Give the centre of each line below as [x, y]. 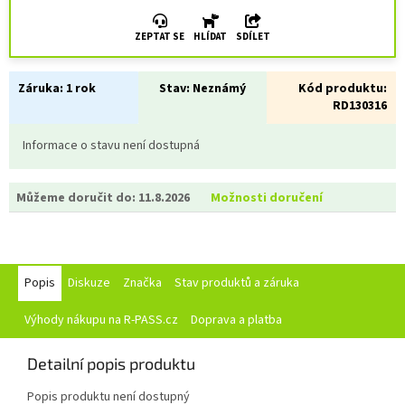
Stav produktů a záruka [237, 283]
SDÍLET [253, 37]
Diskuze [89, 283]
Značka [142, 283]
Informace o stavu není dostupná [111, 146]
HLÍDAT [210, 37]
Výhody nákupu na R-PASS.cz [101, 320]
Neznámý [218, 89]
